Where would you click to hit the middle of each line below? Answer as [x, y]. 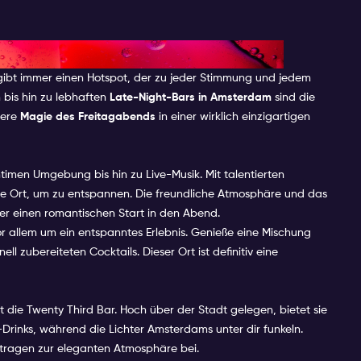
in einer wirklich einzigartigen [233, 116]
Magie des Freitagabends [88, 116]
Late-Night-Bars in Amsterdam [191, 97]
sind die [293, 97]
